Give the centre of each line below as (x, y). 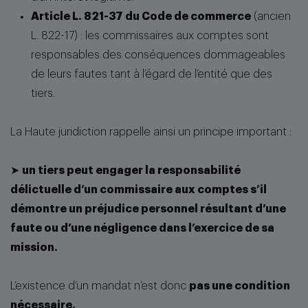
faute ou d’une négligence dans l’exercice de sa (142, 228)
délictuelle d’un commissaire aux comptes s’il (139, 190)
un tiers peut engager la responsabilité (131, 170)
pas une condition (240, 286)
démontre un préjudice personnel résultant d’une (148, 209)
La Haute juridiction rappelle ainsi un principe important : (151, 132)
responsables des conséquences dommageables (158, 55)
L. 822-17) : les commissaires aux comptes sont (150, 36)
